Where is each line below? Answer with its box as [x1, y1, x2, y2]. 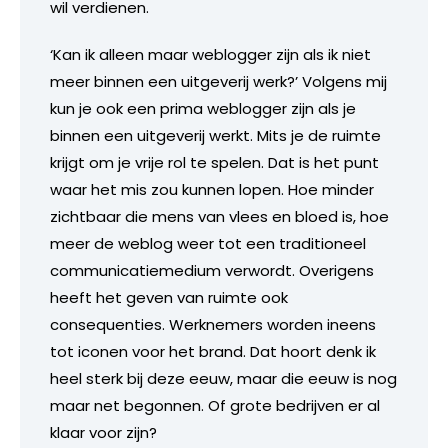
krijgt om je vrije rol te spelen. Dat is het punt [50, 151, 379, 173]
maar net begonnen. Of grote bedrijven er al [50, 394, 380, 416]
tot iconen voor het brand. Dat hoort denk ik [50, 340, 376, 362]
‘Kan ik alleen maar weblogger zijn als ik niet [50, 43, 371, 65]
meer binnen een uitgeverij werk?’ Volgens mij [50, 70, 387, 92]
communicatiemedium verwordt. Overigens [50, 259, 374, 281]
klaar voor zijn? [50, 421, 157, 443]
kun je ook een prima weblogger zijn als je [50, 97, 356, 119]
